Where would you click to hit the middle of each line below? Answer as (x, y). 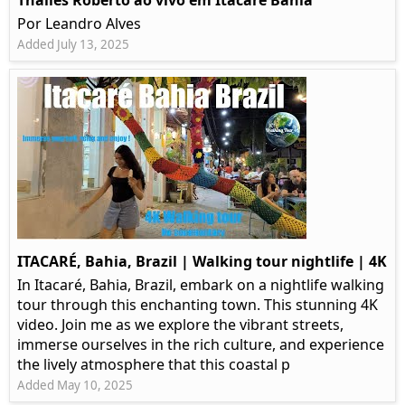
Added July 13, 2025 (73, 45)
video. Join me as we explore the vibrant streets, (180, 325)
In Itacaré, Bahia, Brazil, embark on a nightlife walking (201, 285)
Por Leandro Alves (79, 24)
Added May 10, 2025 (75, 386)
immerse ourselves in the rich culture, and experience (201, 345)
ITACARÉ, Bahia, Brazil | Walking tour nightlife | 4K (202, 262)
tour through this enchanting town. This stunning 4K (198, 305)
